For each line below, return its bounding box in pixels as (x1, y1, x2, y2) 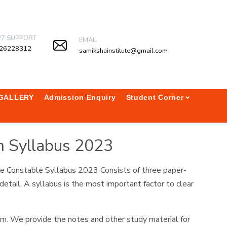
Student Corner (126, 93, 184, 101)
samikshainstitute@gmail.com (79, 46, 168, 55)
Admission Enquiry (44, 93, 116, 101)
